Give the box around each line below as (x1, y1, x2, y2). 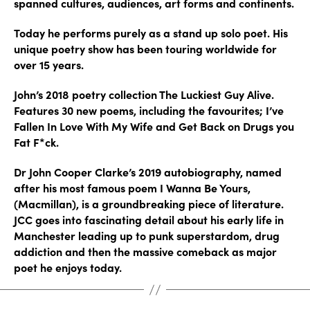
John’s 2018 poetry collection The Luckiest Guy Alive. (14, 86, 274, 102)
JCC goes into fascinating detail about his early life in (14, 212, 284, 227)
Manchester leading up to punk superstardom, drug (14, 228, 280, 243)
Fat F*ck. (14, 134, 59, 149)
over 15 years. (14, 57, 84, 72)
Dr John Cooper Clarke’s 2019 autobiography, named (14, 164, 282, 179)
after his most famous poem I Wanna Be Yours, (14, 180, 250, 195)
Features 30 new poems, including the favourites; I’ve (14, 102, 284, 118)
